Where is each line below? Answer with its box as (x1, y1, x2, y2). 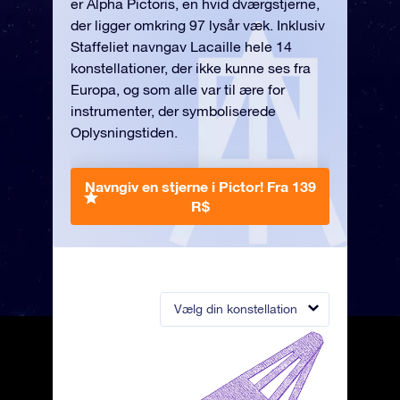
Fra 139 (266, 178, 316, 195)
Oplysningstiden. (71, 124, 178, 140)
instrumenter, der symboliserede (71, 103, 276, 119)
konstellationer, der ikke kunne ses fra (71, 60, 311, 76)
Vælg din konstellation (174, 302, 297, 316)
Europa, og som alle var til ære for (71, 81, 285, 97)
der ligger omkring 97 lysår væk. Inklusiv (71, 17, 325, 33)
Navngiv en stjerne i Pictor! (84, 178, 267, 195)
